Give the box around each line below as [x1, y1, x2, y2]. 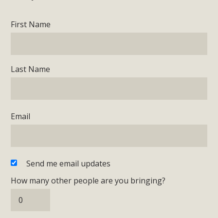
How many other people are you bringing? [11, 175, 166, 186]
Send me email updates [26, 158, 111, 169]
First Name [11, 19, 51, 30]
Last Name [11, 64, 51, 75]
